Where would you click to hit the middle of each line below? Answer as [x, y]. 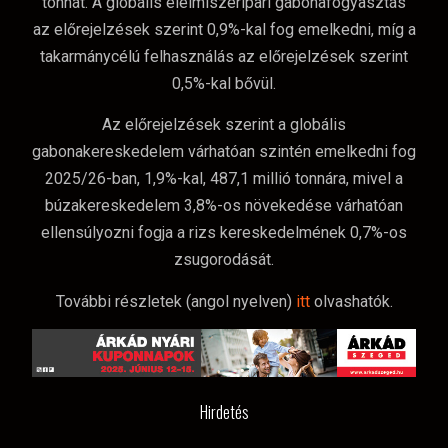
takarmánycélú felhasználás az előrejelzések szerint [224, 56]
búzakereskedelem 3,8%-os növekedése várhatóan [224, 206]
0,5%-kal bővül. [224, 83]
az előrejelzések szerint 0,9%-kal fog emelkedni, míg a [224, 29]
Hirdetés [224, 412]
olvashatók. [353, 301]
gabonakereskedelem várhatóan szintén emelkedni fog [224, 152]
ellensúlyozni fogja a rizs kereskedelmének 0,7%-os [224, 233]
